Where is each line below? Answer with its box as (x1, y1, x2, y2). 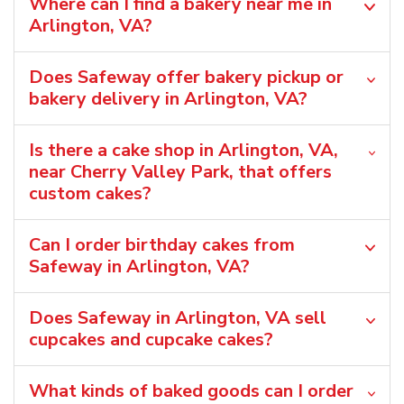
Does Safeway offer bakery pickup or (29, 64, 344, 89)
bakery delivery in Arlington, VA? (29, 86, 308, 111)
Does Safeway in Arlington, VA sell (29, 305, 326, 330)
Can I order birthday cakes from (29, 232, 295, 257)
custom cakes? (29, 180, 151, 206)
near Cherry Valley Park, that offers (29, 159, 332, 184)
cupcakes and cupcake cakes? (29, 326, 273, 352)
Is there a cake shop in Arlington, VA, (29, 137, 338, 162)
